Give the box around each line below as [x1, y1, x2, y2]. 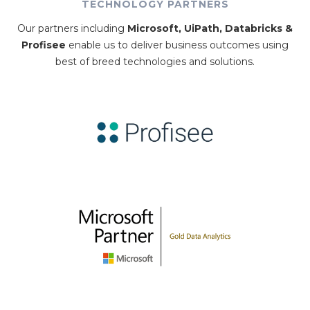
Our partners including [17, 21, 127, 35]
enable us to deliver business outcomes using [66, 38, 289, 51]
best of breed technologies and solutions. [55, 55, 255, 68]
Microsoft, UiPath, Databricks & [127, 21, 293, 35]
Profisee [21, 38, 66, 51]
